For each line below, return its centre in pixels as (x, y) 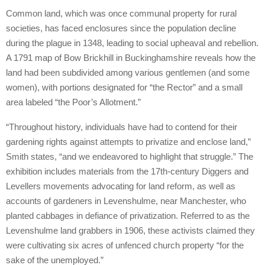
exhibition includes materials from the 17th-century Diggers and (127, 172)
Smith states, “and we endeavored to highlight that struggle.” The (130, 157)
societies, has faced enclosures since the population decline (121, 28)
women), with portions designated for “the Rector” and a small (124, 88)
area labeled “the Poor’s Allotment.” (73, 102)
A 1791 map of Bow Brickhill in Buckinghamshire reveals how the (131, 58)
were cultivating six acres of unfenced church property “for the (125, 245)
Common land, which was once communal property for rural (121, 14)
